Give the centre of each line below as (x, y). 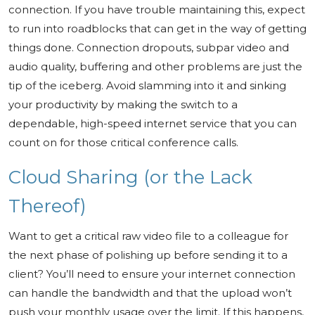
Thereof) (47, 206)
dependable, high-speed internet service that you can (153, 123)
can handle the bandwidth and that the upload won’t (150, 293)
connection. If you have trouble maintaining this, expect (157, 9)
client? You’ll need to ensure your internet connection (152, 274)
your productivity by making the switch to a (123, 104)
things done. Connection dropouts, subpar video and (149, 47)
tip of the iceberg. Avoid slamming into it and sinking (147, 85)
